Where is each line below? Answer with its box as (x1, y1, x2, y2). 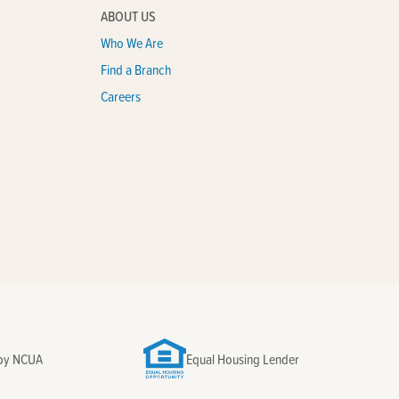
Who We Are (100, 33, 163, 53)
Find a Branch (100, 60, 171, 79)
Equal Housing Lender (186, 348, 299, 369)
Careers (100, 86, 141, 106)
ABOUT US (100, 6, 156, 26)
